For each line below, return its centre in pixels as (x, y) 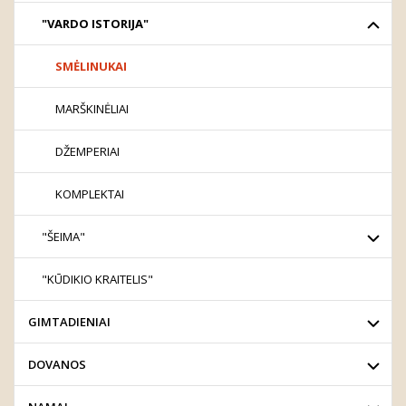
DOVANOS (57, 364)
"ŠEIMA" (63, 237)
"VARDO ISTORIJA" (95, 24)
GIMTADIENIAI (69, 322)
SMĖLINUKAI (91, 66)
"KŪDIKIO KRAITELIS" (97, 279)
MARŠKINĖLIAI (92, 109)
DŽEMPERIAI (87, 151)
